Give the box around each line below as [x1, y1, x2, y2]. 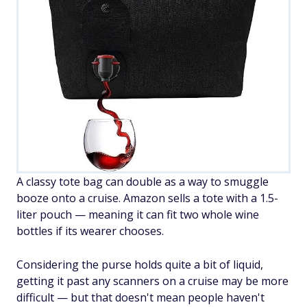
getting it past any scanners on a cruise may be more [16, 273, 288, 288]
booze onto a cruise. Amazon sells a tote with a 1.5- [16, 191, 278, 206]
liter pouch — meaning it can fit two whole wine [16, 207, 259, 222]
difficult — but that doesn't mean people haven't [16, 290, 265, 305]
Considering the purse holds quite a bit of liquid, [16, 257, 263, 272]
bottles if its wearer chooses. [16, 223, 164, 238]
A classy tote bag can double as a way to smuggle [16, 174, 269, 189]
